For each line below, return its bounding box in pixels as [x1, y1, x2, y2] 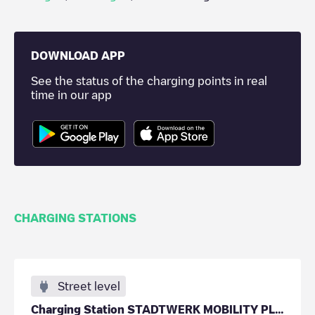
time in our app [31, 89, 112, 101]
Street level [58, 280, 120, 292]
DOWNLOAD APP [31, 50, 125, 61]
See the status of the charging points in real [31, 75, 267, 86]
